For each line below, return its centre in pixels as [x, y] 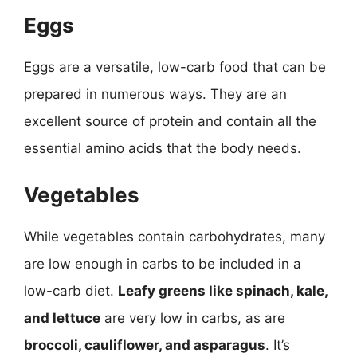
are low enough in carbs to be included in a [163, 263]
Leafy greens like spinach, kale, [223, 290]
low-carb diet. [71, 290]
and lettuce [62, 318]
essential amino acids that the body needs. [163, 148]
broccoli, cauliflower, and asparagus [145, 345]
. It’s [278, 345]
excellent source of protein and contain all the [170, 121]
